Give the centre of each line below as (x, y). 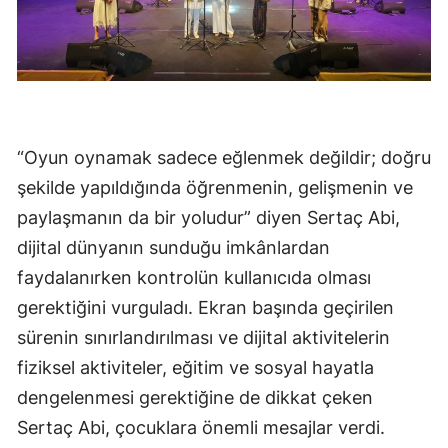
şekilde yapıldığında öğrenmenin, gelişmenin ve (215, 188)
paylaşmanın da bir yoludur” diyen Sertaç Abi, (208, 218)
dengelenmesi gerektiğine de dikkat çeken (195, 398)
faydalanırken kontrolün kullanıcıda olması (194, 278)
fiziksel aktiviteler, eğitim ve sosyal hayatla (195, 368)
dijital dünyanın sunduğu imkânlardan (173, 248)
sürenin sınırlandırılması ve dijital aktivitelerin (203, 338)
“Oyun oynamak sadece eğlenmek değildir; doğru (224, 158)
